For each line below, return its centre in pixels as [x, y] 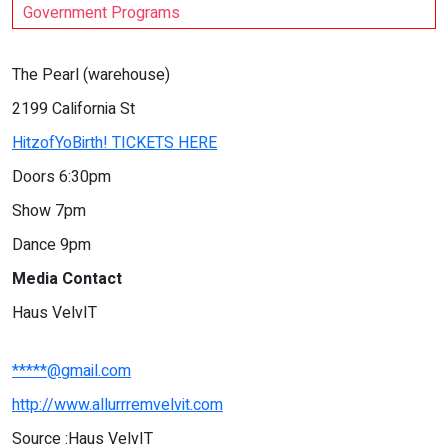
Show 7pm [49, 211]
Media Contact [67, 279]
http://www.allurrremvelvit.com [117, 405]
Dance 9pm [51, 245]
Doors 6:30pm [61, 177]
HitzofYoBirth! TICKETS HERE [114, 143]
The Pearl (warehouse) [91, 75]
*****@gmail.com [71, 371]
